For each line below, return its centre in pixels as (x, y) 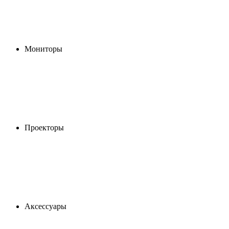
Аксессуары (45, 207)
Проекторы (44, 128)
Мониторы (43, 49)
